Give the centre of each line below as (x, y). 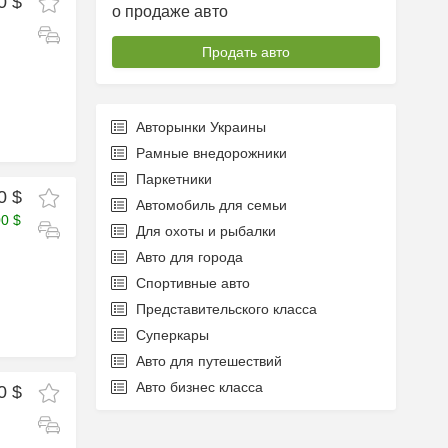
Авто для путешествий (209, 361)
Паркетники (174, 179)
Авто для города (189, 257)
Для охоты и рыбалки (206, 231)
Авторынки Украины (201, 127)
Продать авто (246, 52)
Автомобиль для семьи (211, 205)
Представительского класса (226, 309)
